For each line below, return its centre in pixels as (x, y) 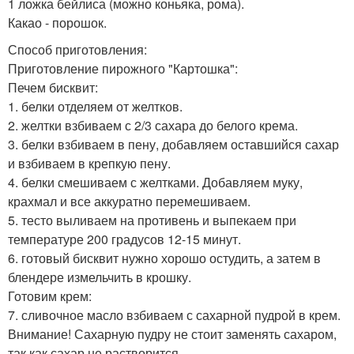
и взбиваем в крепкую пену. (89, 163)
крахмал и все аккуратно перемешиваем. (129, 201)
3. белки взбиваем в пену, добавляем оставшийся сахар (173, 144)
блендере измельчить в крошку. (100, 277)
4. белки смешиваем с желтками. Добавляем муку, (155, 182)
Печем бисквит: (53, 87)
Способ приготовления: (77, 49)
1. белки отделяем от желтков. (95, 106)
